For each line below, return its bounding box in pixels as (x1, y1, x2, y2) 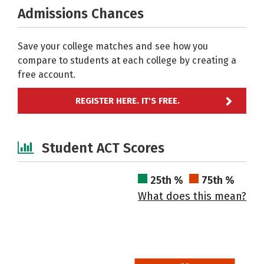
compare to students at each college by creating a (18, 55, 236, 66)
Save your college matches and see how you (18, 41, 208, 52)
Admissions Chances (18, 5, 144, 22)
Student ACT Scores (42, 140, 164, 156)
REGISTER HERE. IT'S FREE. (75, 95, 180, 106)
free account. (18, 69, 80, 80)
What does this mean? (138, 190, 246, 203)
